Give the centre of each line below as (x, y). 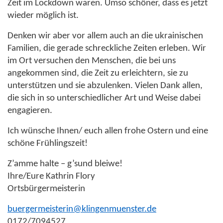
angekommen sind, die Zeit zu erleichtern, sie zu (98, 73)
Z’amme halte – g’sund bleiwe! (65, 164)
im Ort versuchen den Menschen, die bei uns (92, 61)
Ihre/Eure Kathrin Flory (51, 176)
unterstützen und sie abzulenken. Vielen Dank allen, (105, 86)
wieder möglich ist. (43, 15)
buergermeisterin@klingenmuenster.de (82, 209)
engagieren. (30, 111)
